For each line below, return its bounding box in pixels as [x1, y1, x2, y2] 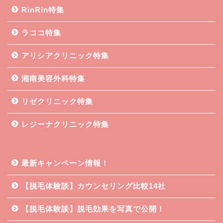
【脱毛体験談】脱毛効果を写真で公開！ [21, 204, 165, 213]
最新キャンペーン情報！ [21, 158, 109, 167]
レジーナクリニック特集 [21, 119, 109, 128]
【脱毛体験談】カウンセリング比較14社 [21, 181, 166, 190]
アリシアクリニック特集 [21, 51, 109, 60]
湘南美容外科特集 [21, 74, 85, 83]
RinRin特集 [21, 5, 64, 14]
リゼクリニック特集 [21, 97, 93, 106]
